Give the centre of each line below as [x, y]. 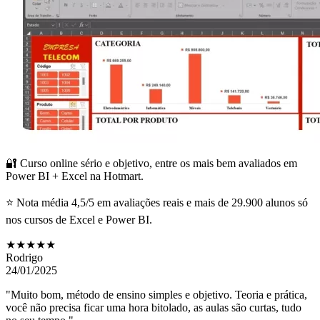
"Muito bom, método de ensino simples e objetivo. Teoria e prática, [156, 294]
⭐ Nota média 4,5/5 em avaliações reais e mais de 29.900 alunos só [157, 202]
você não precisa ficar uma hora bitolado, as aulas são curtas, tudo [154, 307]
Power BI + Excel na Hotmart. [75, 176]
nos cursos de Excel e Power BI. [79, 219]
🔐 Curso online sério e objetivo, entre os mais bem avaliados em [151, 163]
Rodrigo [24, 257]
